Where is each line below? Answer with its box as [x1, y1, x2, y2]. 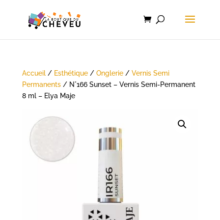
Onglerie [96, 69, 123, 77]
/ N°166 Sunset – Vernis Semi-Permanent [60, 81, 195, 88]
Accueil [22, 69, 46, 77]
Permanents [22, 81, 61, 88]
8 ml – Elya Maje [22, 92, 75, 100]
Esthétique [54, 69, 88, 77]
